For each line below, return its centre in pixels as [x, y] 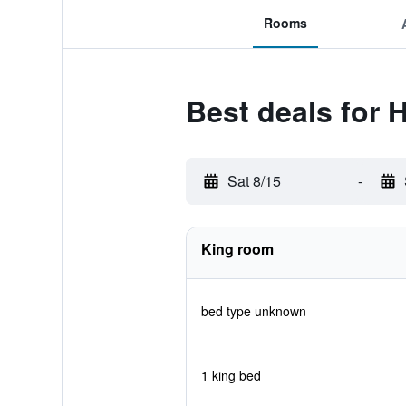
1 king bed [231, 375]
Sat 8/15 [254, 181]
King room [237, 249]
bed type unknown [253, 311]
